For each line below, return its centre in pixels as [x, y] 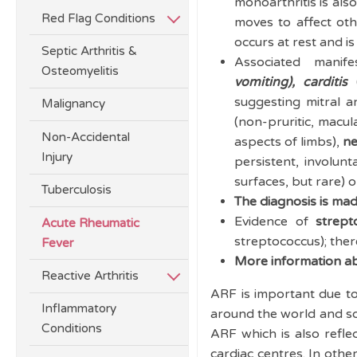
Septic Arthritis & [90, 51]
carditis [326, 82]
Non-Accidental [86, 137]
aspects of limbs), [289, 142]
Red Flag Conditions [99, 18]
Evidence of [275, 222]
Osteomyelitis [80, 71]
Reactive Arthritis [90, 275]
